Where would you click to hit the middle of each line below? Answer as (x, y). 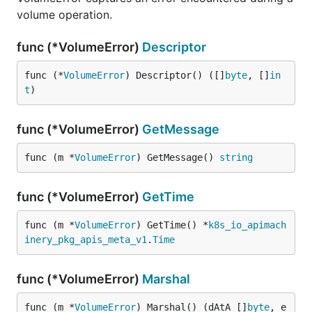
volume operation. (64, 15)
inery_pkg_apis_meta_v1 (86, 240)
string (236, 157)
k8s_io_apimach (247, 225)
